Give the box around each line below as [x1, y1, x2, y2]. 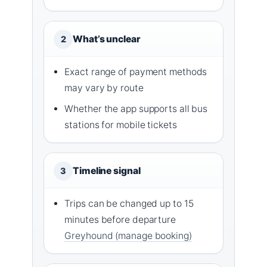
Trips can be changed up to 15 [64, 197, 194, 209]
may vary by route [64, 82, 144, 94]
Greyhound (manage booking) [64, 229, 192, 241]
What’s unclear [73, 33, 141, 45]
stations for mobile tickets [64, 119, 177, 131]
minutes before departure [64, 213, 176, 225]
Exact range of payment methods [64, 66, 207, 77]
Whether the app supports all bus [64, 103, 208, 114]
